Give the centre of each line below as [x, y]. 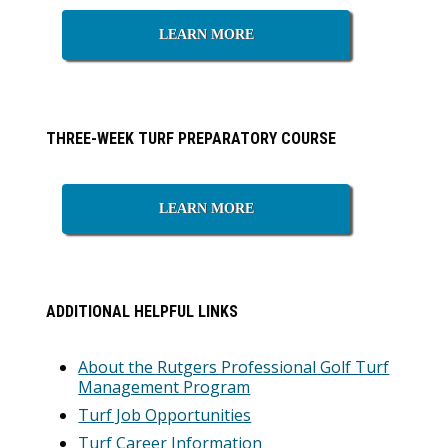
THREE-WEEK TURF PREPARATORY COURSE [191, 138]
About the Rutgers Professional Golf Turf [234, 366]
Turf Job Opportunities [165, 414]
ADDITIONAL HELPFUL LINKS [142, 311]
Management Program [164, 386]
